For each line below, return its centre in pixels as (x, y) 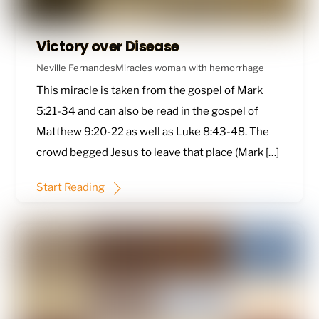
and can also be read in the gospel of (167, 111)
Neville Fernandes (75, 68)
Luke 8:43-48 (210, 132)
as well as (150, 132)
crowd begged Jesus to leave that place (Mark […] (157, 153)
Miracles (134, 68)
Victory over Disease (108, 47)
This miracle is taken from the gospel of (136, 91)
